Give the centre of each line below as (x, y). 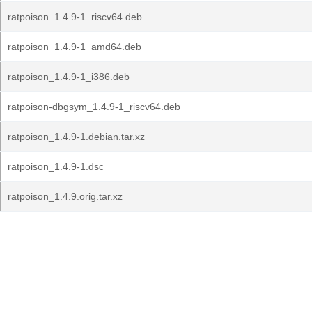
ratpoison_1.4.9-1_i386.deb (69, 77)
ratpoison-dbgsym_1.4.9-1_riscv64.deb (94, 107)
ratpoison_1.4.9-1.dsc (56, 166)
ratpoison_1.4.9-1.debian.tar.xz (76, 136)
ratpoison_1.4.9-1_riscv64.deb (75, 17)
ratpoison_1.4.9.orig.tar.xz (65, 196)
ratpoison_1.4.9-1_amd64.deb (75, 47)
